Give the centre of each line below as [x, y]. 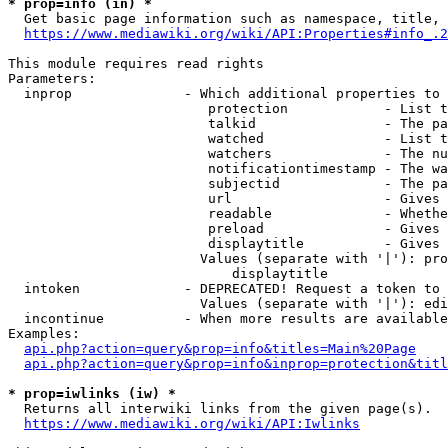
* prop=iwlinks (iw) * [92, 393]
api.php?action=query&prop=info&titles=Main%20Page [220, 348]
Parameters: [52, 78]
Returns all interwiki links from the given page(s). [220, 408]
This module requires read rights [136, 63]
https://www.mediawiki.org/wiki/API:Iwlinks [192, 423]
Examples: [44, 333]
